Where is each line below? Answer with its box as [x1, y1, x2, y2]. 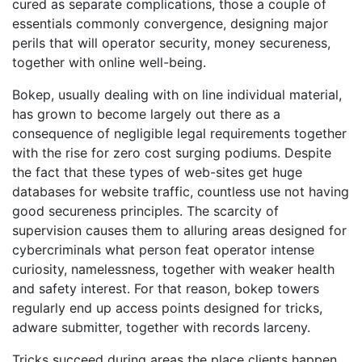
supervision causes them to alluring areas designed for [12, 222, 347, 238]
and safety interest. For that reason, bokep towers [12, 280, 319, 297]
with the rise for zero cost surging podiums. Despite [12, 145, 331, 161]
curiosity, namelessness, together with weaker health [12, 261, 335, 277]
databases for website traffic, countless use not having [12, 183, 349, 200]
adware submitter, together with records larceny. [12, 319, 310, 335]
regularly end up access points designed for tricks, [12, 300, 322, 316]
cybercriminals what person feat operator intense [12, 242, 314, 258]
